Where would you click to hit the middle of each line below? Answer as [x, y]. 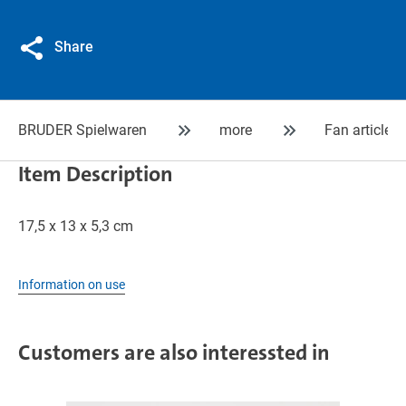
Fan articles [362, 130]
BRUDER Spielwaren [82, 130]
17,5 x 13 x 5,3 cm [76, 226]
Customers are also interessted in [174, 353]
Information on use [72, 285]
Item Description [96, 174]
